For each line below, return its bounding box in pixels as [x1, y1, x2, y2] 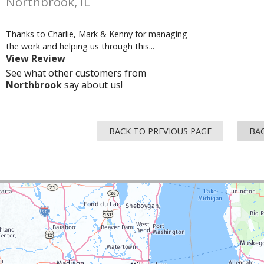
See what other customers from [6, 67, 146, 80]
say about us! [62, 78, 123, 91]
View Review [6, 52, 65, 65]
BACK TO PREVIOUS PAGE [109, 126, 212, 137]
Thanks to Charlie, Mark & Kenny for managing [6, 28, 187, 39]
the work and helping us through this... [6, 41, 154, 52]
